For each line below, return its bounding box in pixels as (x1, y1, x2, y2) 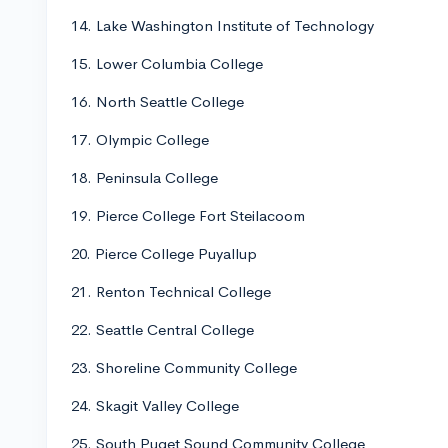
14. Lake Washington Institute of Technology (71, 16, 374, 35)
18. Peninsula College (71, 168, 218, 187)
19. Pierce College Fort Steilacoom (71, 206, 305, 225)
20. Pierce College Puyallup (71, 244, 257, 263)
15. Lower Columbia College (71, 54, 263, 73)
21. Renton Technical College (71, 282, 271, 301)
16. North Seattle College (71, 92, 244, 111)
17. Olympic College (71, 130, 209, 149)
